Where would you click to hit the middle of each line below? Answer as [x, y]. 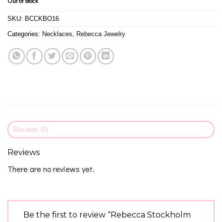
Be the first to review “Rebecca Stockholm [107, 215]
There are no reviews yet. [51, 169]
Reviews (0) [31, 130]
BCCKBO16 [42, 19]
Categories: [25, 34]
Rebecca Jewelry [101, 34]
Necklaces [57, 34]
